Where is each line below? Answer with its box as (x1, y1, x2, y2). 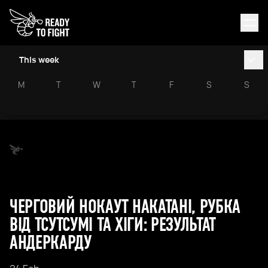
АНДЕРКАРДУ (10, 231, 92, 254)
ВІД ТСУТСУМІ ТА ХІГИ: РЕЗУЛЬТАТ (10, 213, 217, 236)
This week (19, 54, 59, 65)
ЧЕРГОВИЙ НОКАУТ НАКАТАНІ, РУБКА (10, 195, 241, 218)
